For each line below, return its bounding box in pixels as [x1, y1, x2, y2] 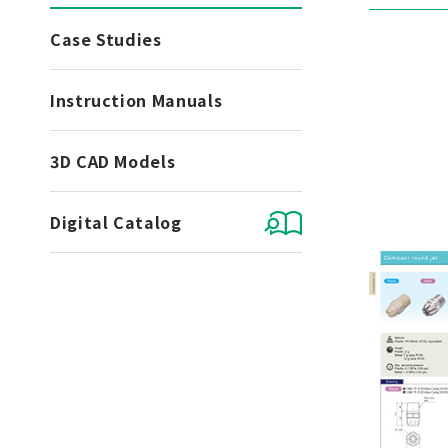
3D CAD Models [50, 149, 176, 173]
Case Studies [50, 27, 162, 51]
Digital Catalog [50, 210, 182, 234]
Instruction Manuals [50, 88, 223, 112]
